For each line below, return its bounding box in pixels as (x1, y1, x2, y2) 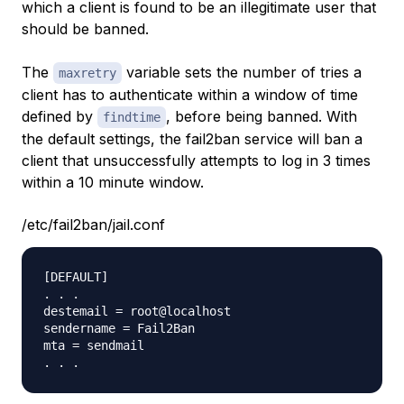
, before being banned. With (166, 107, 357, 126)
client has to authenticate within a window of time (22, 86, 358, 105)
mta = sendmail (43, 338, 144, 353)
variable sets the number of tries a (122, 63, 362, 82)
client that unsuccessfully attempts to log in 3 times (22, 151, 371, 170)
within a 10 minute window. (22, 173, 204, 192)
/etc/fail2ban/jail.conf (22, 216, 165, 234)
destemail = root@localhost (43, 304, 231, 319)
